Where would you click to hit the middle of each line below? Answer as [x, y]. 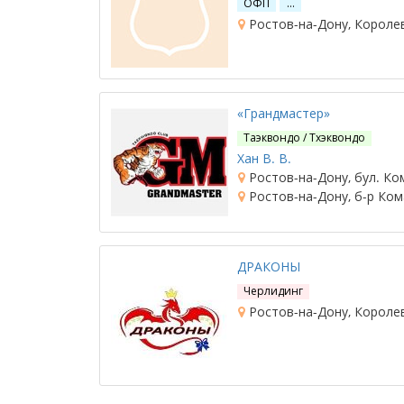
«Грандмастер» [284, 113]
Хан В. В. [264, 158]
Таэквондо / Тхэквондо [305, 138]
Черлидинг [274, 291]
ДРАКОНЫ [269, 266]
